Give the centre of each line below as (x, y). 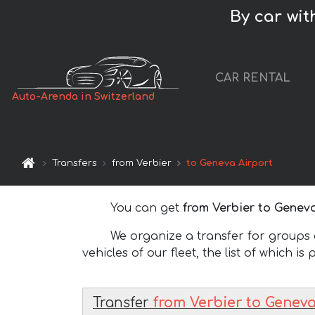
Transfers (75, 163)
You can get (147, 208)
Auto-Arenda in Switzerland (84, 97)
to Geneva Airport (230, 163)
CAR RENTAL (253, 78)
